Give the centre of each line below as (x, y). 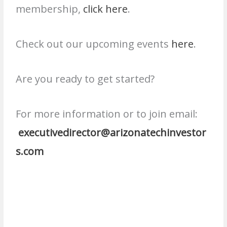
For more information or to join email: (108, 113)
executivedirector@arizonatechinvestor (112, 132)
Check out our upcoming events (94, 44)
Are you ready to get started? (85, 79)
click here (106, 9)
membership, (50, 9)
